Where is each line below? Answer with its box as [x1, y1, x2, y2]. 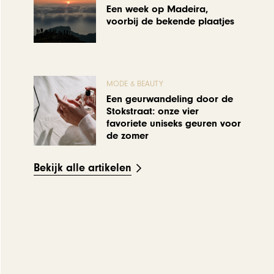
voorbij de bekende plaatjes [106, 15, 235, 28]
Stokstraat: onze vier [106, 105, 199, 118]
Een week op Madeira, [106, 2, 209, 15]
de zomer [106, 130, 149, 143]
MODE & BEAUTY [106, 79, 164, 89]
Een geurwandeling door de [106, 93, 234, 106]
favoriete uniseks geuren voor [106, 117, 242, 130]
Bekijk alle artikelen [33, 161, 131, 174]
